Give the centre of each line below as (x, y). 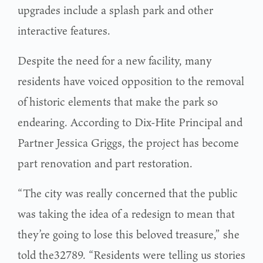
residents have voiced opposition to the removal (131, 81)
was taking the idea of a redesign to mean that (126, 214)
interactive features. (64, 31)
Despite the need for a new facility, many (115, 61)
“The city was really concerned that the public (128, 193)
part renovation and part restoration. (105, 163)
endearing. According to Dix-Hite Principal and (130, 122)
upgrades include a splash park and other (115, 10)
